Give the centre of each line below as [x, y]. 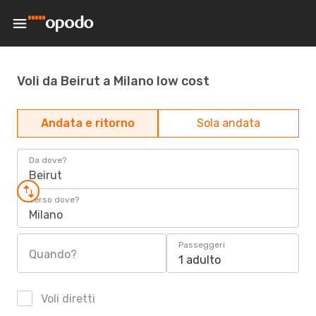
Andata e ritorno [87, 123]
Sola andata [229, 123]
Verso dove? [54, 200]
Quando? [53, 254]
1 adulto [200, 260]
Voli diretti [67, 299]
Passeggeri [202, 245]
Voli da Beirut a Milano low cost [113, 81]
